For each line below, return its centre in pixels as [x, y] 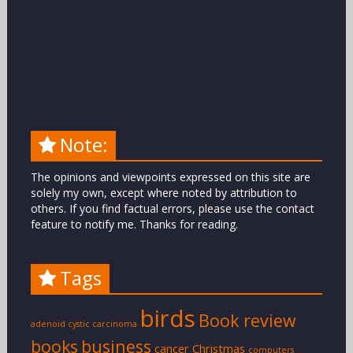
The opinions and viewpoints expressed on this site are [170, 177]
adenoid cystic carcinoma [84, 324]
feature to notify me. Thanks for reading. [134, 225]
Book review [247, 321]
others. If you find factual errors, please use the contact [172, 209]
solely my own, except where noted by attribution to [163, 193]
